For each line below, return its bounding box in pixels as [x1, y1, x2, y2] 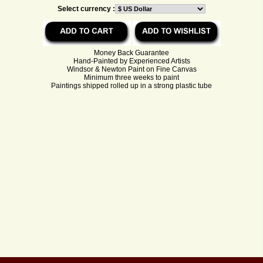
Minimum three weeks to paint [84, 73, 179, 82]
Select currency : [58, 4, 115, 13]
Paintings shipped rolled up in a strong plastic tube [51, 81, 212, 90]
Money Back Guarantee [94, 48, 169, 57]
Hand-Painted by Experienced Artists [73, 56, 190, 65]
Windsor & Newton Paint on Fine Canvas [66, 65, 197, 73]
